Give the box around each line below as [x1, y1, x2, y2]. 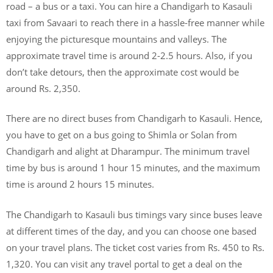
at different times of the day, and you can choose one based [6, 224, 257, 237]
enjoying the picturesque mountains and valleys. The [6, 32, 227, 45]
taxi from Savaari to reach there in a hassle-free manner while [6, 16, 264, 29]
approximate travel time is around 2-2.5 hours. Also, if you [6, 49, 252, 62]
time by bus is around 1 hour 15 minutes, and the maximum [6, 161, 260, 174]
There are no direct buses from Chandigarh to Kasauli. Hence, [6, 112, 263, 124]
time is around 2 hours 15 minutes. [6, 178, 154, 190]
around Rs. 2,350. [6, 82, 80, 94]
